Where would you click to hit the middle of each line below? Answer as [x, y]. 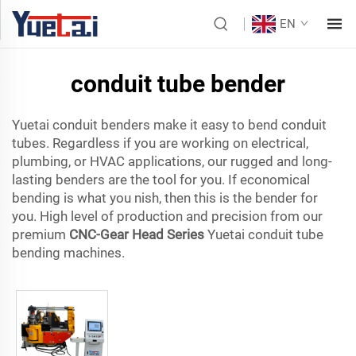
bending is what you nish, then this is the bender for [165, 198]
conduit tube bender [178, 84]
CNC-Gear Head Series [137, 234]
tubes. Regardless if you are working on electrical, [160, 143]
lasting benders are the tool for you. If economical [161, 180]
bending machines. [68, 253]
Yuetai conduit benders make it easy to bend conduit [169, 125]
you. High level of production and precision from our [167, 216]
